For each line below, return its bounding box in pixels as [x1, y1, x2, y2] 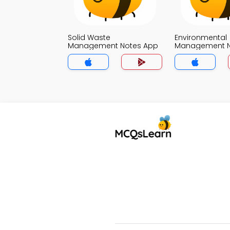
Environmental [175, 32, 227, 43]
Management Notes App [68, 41, 158, 51]
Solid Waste [68, 32, 110, 43]
